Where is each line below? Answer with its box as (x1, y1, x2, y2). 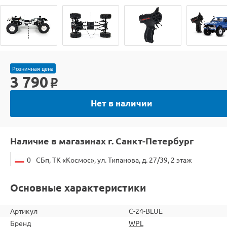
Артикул (10, 206, 37, 215)
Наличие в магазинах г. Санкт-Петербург (10, 134, 194, 146)
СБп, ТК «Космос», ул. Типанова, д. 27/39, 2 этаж (36, 155, 192, 164)
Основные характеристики (10, 180, 146, 194)
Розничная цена (12, 64, 54, 72)
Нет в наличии (91, 97, 153, 108)
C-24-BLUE (129, 206, 163, 215)
